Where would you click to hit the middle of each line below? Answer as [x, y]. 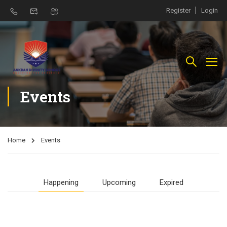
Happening [61, 182]
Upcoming [119, 182]
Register [178, 10]
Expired [172, 182]
